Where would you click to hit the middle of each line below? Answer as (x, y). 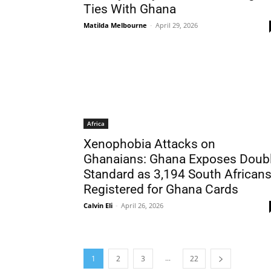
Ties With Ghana (130, 9)
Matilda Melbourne (115, 25)
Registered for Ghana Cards (161, 189)
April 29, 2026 (177, 25)
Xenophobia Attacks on (149, 144)
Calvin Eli (98, 205)
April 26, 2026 (142, 205)
